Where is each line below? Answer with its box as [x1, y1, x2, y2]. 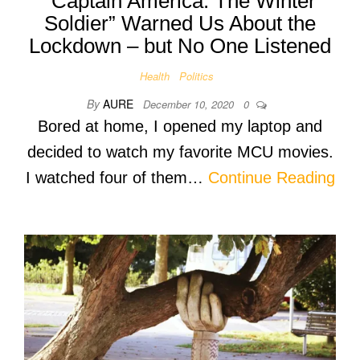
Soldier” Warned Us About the [44, 11, 316, 36]
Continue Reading [207, 169, 335, 187]
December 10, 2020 [143, 96, 237, 112]
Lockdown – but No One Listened [29, 34, 331, 59]
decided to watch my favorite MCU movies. [27, 143, 333, 162]
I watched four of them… [25, 169, 208, 187]
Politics [179, 68, 214, 84]
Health [140, 68, 170, 84]
